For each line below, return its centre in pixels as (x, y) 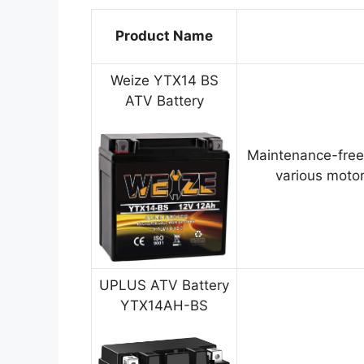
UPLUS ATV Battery (164, 286)
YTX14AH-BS (164, 306)
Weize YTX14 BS (164, 81)
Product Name (164, 36)
